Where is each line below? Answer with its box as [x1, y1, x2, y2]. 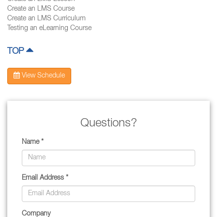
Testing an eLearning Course [7, 25, 92, 32]
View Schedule [20, 73, 65, 79]
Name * [22, 139, 44, 146]
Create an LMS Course [7, 6, 75, 13]
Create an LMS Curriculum [7, 15, 86, 22]
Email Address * [22, 175, 68, 182]
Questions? [80, 118, 137, 130]
